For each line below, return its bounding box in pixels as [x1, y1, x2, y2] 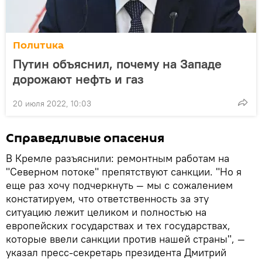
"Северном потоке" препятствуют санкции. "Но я [6, 164, 242, 178]
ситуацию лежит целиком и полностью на [6, 205, 206, 219]
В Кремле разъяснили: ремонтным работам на [6, 151, 229, 165]
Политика [13, 37, 64, 53]
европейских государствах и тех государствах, [6, 218, 230, 232]
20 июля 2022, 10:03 [13, 98, 91, 109]
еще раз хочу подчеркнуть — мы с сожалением [6, 178, 233, 192]
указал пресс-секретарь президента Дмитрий [6, 245, 226, 259]
